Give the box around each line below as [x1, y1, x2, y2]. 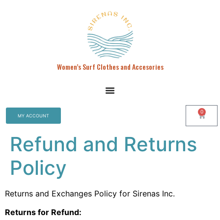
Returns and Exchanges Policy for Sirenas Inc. [5, 189, 175, 198]
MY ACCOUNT [18, 113, 49, 118]
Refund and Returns [10, 132, 197, 156]
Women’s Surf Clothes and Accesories [56, 61, 164, 72]
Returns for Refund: [5, 207, 82, 218]
